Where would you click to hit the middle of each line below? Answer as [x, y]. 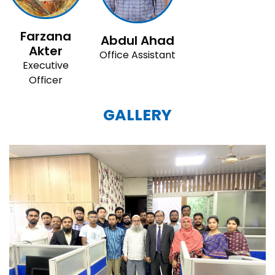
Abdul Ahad [137, 40]
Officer [46, 80]
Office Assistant [137, 55]
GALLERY [137, 115]
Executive [46, 65]
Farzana [46, 36]
